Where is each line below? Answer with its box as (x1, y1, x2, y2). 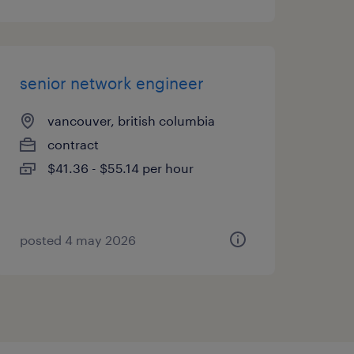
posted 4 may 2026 (19, 232, 136, 247)
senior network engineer (19, 73, 204, 92)
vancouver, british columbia (47, 113, 215, 128)
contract (47, 137, 99, 152)
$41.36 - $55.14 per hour (47, 160, 194, 175)
